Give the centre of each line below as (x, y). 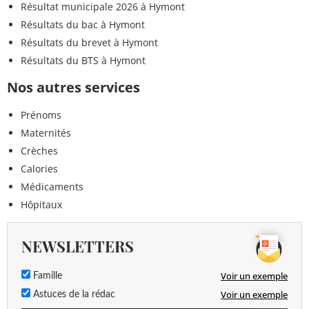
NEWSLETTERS (78, 247)
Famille (46, 276)
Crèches (39, 151)
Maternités (46, 133)
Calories (39, 169)
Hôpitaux (41, 205)
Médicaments (52, 187)
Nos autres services (73, 88)
